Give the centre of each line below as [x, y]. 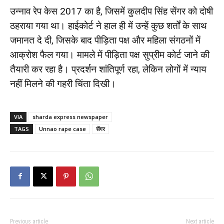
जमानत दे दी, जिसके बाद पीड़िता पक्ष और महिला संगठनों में [105, 40]
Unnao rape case [62, 128]
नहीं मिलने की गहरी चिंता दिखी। [63, 83]
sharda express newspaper [70, 116]
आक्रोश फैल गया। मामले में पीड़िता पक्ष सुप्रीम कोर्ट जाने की [110, 54]
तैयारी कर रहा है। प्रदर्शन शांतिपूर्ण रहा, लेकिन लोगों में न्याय [108, 69]
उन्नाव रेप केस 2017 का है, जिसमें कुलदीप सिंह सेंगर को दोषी [111, 11]
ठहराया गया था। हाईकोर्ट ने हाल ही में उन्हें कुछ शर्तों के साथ [108, 25]
